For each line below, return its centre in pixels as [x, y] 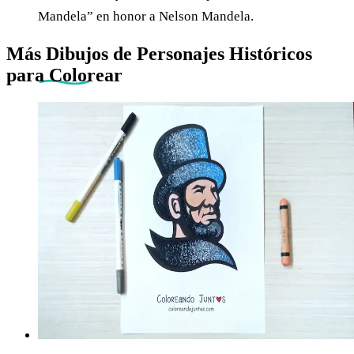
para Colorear [64, 75]
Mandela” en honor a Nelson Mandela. [146, 16]
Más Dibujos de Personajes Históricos [159, 53]
